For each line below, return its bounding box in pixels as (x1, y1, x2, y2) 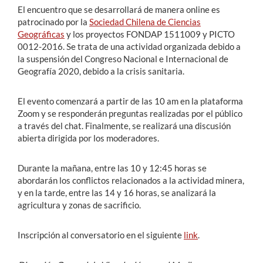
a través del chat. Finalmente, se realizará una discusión (18, 120, 231, 131)
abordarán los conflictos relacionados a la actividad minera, (18, 175, 244, 186)
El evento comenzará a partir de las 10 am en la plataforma (18, 96, 243, 106)
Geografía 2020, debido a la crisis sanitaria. (18, 66, 184, 76)
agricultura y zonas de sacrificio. (18, 200, 141, 210)
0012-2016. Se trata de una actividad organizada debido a (18, 41, 241, 52)
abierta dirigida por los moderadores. (18, 133, 159, 143)
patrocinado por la (18, 16, 89, 27)
